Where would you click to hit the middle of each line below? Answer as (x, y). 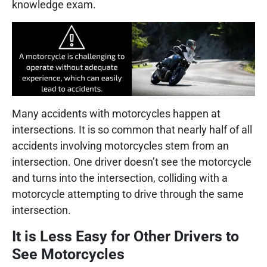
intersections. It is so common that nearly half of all (132, 130)
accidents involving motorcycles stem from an (120, 146)
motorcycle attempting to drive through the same (128, 194)
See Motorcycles (68, 254)
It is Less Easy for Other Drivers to (125, 237)
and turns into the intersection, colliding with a (120, 178)
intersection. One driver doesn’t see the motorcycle (132, 162)
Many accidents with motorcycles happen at (116, 114)
